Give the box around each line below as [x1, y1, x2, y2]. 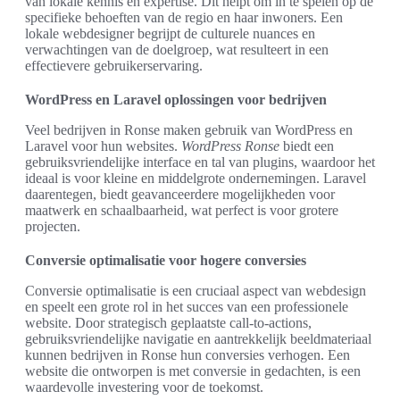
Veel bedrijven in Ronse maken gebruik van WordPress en [25, 121, 353, 137]
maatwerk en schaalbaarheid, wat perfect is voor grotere [25, 202, 338, 218]
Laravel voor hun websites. [25, 137, 181, 154]
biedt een [279, 137, 334, 154]
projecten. [25, 218, 80, 234]
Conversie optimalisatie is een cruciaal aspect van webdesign [25, 282, 366, 298]
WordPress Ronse [181, 137, 279, 154]
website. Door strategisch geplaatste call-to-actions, [25, 314, 312, 330]
